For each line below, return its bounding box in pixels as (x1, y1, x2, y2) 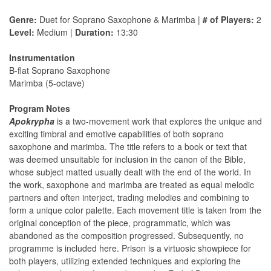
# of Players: (203, 13, 254, 26)
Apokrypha (9, 115, 54, 128)
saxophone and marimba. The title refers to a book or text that (9, 140, 247, 153)
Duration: (75, 26, 114, 39)
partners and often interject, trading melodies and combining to (9, 191, 249, 204)
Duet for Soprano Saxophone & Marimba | (37, 13, 203, 26)
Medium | (34, 26, 75, 39)
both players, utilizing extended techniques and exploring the (9, 255, 241, 267)
